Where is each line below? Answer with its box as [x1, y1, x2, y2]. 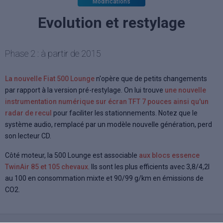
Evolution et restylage [38, 14, 185, 32]
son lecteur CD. [5, 132, 51, 140]
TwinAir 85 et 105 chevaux [5, 163, 88, 171]
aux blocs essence [139, 151, 200, 160]
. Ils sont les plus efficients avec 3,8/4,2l [88, 163, 210, 171]
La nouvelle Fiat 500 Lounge [5, 75, 95, 83]
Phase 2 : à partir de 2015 [5, 48, 101, 59]
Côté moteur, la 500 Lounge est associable [5, 151, 139, 160]
